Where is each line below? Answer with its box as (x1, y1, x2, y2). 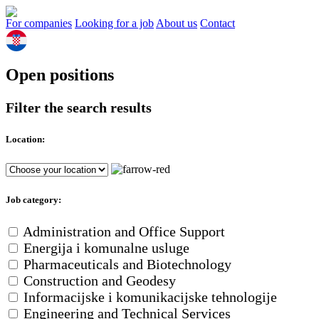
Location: (6, 134, 45, 145)
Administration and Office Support (23, 224, 225, 240)
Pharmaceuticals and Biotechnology (23, 256, 231, 273)
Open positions (6, 65, 114, 84)
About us (156, 17, 197, 29)
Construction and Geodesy (23, 273, 176, 289)
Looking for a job (75, 17, 154, 29)
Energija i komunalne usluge (23, 240, 189, 256)
